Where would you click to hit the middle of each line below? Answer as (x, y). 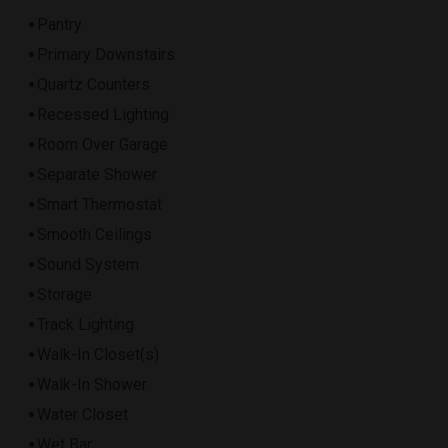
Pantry (59, 25)
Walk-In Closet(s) (98, 355)
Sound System (88, 265)
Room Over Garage (102, 145)
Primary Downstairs (106, 55)
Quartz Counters (93, 85)
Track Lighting (85, 325)
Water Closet (82, 415)
